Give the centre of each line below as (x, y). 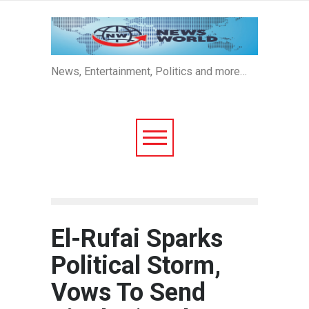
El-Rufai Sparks (137, 239)
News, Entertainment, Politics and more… (149, 71)
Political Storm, (136, 266)
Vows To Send (128, 292)
